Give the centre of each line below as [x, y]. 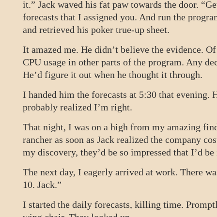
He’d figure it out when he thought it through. [113, 75]
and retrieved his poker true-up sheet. [96, 30]
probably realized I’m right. [77, 107]
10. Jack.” [42, 185]
